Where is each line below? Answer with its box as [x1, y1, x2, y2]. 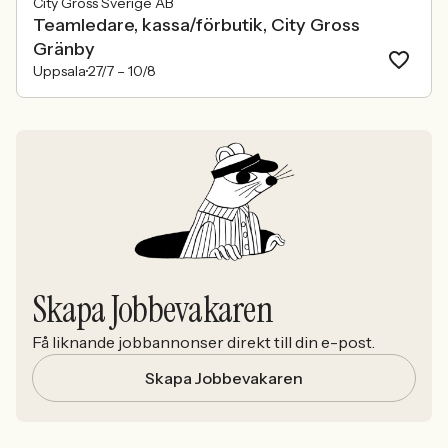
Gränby [33, 38, 95, 60]
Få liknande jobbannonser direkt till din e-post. [32, 332, 375, 352]
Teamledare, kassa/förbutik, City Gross [33, 14, 360, 36]
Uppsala [33, 62, 86, 80]
